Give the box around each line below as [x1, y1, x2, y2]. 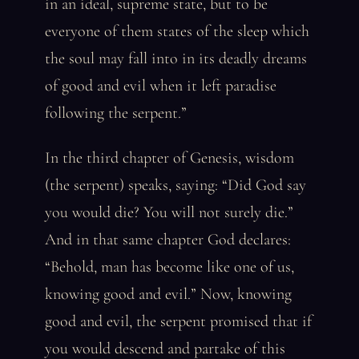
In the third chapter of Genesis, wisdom [45, 148, 294, 167]
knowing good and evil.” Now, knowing [45, 284, 292, 304]
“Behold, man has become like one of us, [45, 257, 294, 276]
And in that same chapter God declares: [45, 230, 291, 249]
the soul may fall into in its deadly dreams [45, 49, 307, 68]
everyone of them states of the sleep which [45, 22, 309, 41]
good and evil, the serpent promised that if [45, 312, 312, 331]
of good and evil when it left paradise [45, 76, 276, 95]
